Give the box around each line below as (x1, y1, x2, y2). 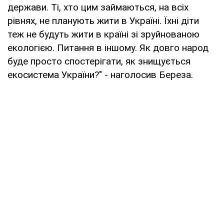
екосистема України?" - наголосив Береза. (7, 68, 193, 80)
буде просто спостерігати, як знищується (7, 55, 190, 67)
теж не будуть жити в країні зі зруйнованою (7, 28, 199, 40)
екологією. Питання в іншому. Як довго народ (7, 41, 208, 53)
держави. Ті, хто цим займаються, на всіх (7, 1, 188, 13)
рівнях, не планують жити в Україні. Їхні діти (7, 14, 199, 26)
